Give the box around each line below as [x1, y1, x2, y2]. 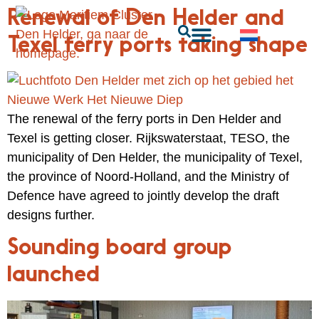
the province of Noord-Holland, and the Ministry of [7, 169, 289, 184]
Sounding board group [7, 237, 232, 261]
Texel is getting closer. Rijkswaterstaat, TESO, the [7, 131, 290, 145]
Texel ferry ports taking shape [7, 35, 308, 58]
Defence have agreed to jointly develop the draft [7, 189, 279, 203]
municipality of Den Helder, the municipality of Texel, [7, 150, 303, 164]
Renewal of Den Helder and [7, 8, 284, 31]
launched [7, 264, 100, 288]
